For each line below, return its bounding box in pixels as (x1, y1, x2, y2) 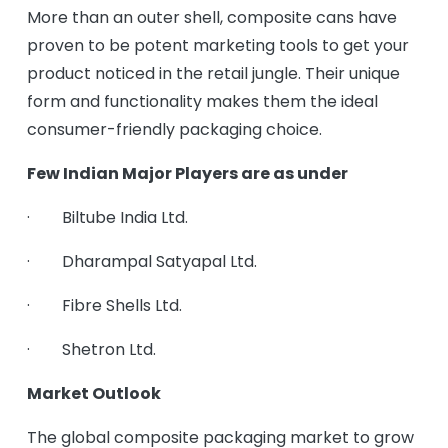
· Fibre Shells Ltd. (27, 294, 182, 317)
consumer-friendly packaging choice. (27, 118, 322, 141)
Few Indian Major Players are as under (27, 162, 348, 185)
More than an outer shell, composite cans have (27, 6, 397, 29)
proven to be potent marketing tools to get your (27, 34, 409, 57)
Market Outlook (27, 382, 161, 405)
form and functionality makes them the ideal (27, 90, 378, 113)
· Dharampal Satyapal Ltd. (27, 250, 257, 273)
